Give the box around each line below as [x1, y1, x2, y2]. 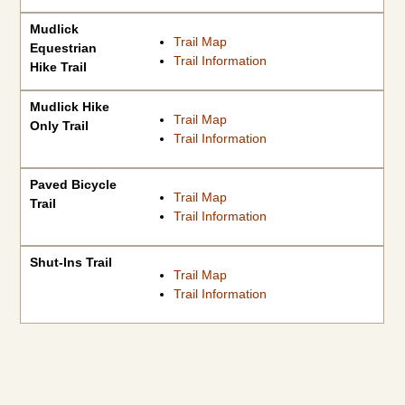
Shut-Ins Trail [30, 255, 113, 269]
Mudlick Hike [30, 99, 110, 114]
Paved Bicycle [30, 177, 118, 192]
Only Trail [30, 118, 89, 133]
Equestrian [30, 41, 98, 55]
